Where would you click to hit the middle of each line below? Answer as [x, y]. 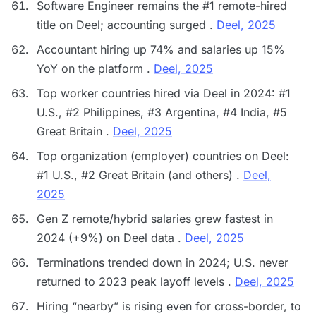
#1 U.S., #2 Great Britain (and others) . [140, 175]
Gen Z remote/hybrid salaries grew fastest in [155, 219]
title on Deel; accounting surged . [127, 25]
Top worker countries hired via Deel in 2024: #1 [164, 93]
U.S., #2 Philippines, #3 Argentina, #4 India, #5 [162, 112]
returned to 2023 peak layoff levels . [136, 281]
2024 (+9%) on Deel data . [111, 238]
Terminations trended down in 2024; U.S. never [163, 262]
